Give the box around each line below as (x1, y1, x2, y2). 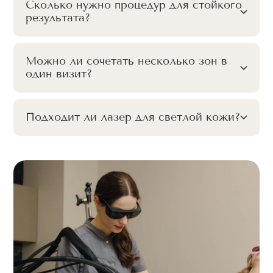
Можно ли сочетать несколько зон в (26, 54, 227, 68)
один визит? (26, 67, 92, 80)
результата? (26, 11, 90, 24)
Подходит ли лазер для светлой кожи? (26, 110, 240, 124)
